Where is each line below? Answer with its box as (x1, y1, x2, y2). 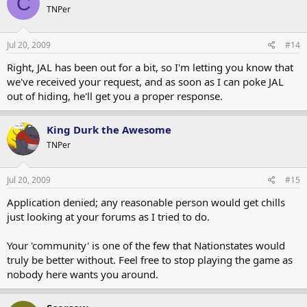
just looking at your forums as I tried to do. (7, 210, 210, 223)
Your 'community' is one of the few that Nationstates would (7, 238, 285, 252)
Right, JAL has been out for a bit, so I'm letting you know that (7, 60, 293, 74)
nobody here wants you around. (7, 267, 158, 281)
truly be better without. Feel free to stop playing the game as (7, 253, 293, 267)
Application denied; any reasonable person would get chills (7, 195, 285, 209)
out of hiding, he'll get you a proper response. (7, 88, 223, 103)
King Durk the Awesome (47, 122, 171, 136)
